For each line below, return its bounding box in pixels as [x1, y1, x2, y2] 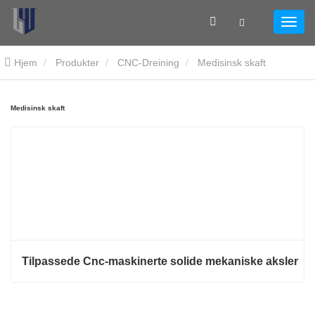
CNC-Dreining [117, 57, 179, 68]
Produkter [56, 57, 99, 68]
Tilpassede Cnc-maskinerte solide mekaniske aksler [22, 255, 298, 267]
